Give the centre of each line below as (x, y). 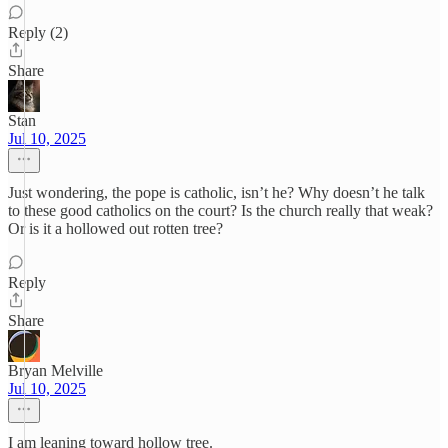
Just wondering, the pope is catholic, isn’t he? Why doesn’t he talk (216, 192)
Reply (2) (38, 32)
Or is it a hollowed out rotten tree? (115, 228)
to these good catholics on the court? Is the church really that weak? (220, 210)
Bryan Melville (55, 370)
